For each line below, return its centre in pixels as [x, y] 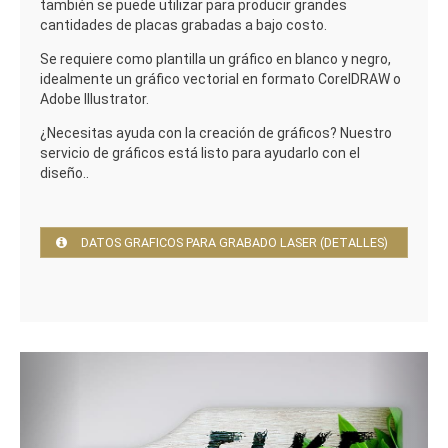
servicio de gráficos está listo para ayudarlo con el [200, 153]
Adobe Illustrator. [94, 99]
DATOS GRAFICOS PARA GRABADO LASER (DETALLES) [234, 243]
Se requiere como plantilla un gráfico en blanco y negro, [215, 59]
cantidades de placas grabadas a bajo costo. [183, 25]
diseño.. [64, 173]
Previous [88, 365]
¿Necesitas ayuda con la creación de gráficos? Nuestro [216, 133]
